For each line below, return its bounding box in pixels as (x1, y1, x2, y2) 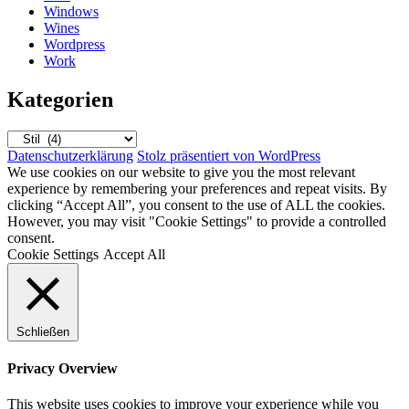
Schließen (16, 324, 69, 339)
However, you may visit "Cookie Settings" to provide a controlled (7, 213, 386, 229)
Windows (44, 3, 99, 19)
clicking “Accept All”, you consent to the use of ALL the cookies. (7, 196, 385, 213)
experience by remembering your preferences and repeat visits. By (7, 180, 387, 196)
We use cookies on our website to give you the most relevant (7, 163, 355, 180)
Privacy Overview (7, 361, 118, 377)
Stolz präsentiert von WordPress (137, 147, 320, 163)
